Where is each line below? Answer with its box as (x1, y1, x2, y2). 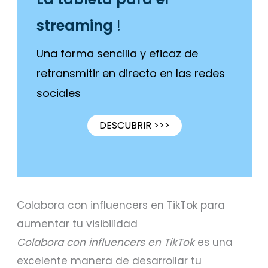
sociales (36, 85, 81, 100)
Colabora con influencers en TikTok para (17, 197, 226, 212)
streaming (36, 16, 114, 36)
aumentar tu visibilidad (17, 216, 138, 231)
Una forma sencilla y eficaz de (36, 45, 199, 61)
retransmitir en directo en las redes (36, 65, 226, 81)
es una (194, 234, 233, 249)
